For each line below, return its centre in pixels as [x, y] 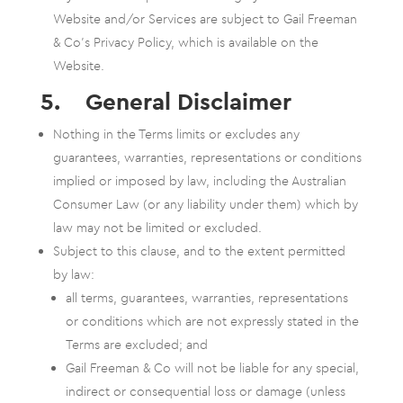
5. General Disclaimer [166, 101]
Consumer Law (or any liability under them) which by [205, 204]
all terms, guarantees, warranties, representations [206, 298]
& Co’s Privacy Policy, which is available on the [185, 42]
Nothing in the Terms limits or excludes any [176, 134]
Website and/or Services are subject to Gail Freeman [205, 19]
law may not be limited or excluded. [157, 228]
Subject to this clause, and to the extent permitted [199, 251]
